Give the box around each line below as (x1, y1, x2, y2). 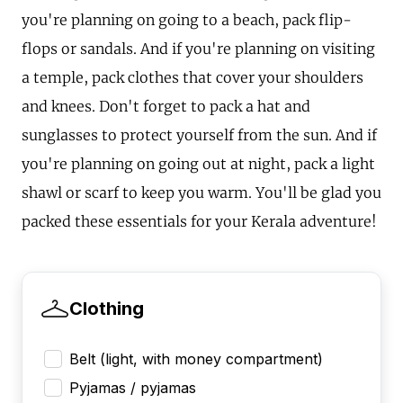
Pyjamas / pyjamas (69, 378, 196, 397)
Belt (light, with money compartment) (69, 349, 323, 368)
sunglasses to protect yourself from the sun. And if (22, 125, 377, 144)
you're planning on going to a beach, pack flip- (22, 10, 352, 29)
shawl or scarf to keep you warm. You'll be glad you (22, 183, 381, 201)
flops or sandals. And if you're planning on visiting (22, 39, 375, 58)
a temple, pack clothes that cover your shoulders (22, 67, 363, 86)
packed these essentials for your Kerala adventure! (22, 211, 377, 230)
